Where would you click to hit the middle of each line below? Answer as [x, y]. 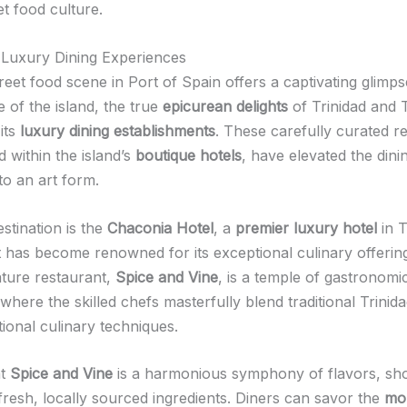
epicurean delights [225, 106]
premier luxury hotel [306, 228]
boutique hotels [189, 155]
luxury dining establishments [118, 130]
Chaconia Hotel [160, 228]
